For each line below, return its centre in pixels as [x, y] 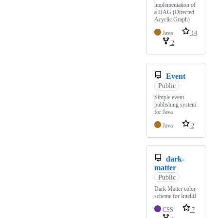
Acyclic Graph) [172, 20]
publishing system [175, 105]
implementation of [175, 5]
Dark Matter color [175, 189]
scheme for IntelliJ [175, 196]
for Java [163, 112]
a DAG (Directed [174, 12]
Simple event [169, 98]
